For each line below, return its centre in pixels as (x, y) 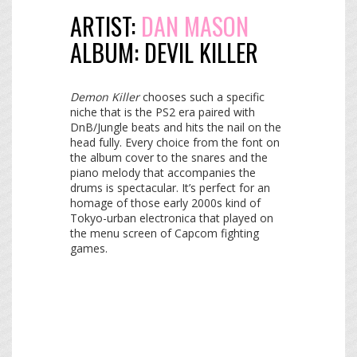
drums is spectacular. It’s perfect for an (170, 188)
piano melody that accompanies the (163, 173)
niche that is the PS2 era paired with (163, 112)
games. (89, 249)
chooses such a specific (202, 97)
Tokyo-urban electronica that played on (172, 218)
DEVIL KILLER (201, 53)
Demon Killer (105, 97)
